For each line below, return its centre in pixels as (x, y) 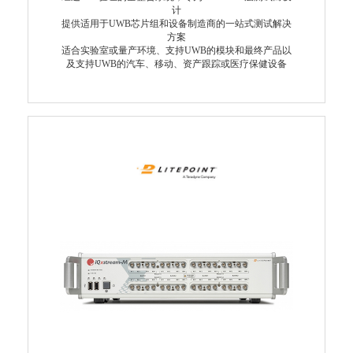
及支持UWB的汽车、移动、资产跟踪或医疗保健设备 (176, 63)
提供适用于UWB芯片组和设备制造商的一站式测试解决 (176, 23)
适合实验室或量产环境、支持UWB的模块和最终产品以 (176, 50)
